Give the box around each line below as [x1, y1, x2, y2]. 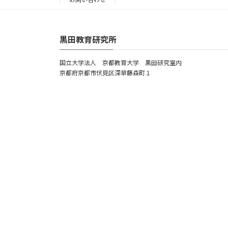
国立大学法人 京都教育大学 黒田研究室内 [60, 59, 182, 67]
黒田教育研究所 [60, 34, 117, 44]
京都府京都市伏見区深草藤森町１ [60, 69, 151, 77]
